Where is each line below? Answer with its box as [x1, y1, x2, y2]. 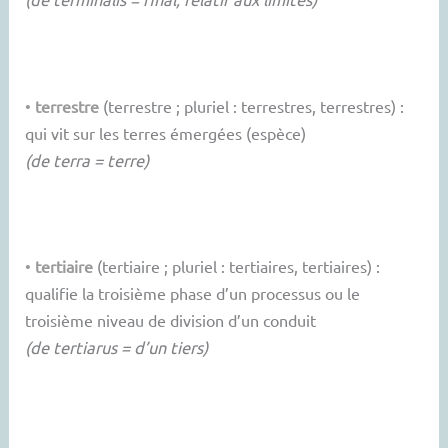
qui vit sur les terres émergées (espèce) [25, 122, 307, 143]
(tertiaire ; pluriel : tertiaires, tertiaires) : [93, 256, 381, 277]
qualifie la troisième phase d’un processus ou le [25, 283, 361, 304]
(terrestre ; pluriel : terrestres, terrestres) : [99, 95, 405, 116]
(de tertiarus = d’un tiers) [25, 337, 209, 358]
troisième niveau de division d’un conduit [25, 310, 317, 331]
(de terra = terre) [25, 149, 150, 170]
